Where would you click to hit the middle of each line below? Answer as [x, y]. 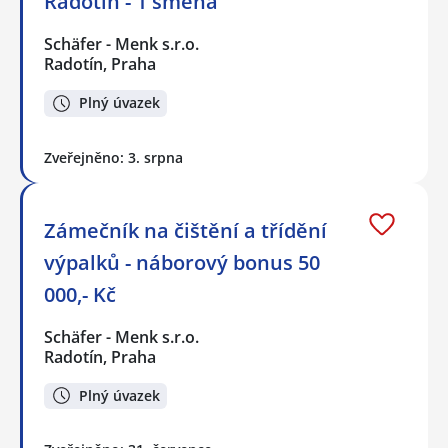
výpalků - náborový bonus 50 [182, 262]
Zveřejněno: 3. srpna [113, 157]
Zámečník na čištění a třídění [185, 230]
